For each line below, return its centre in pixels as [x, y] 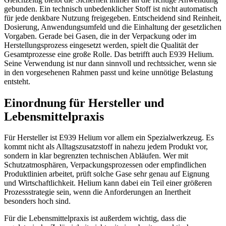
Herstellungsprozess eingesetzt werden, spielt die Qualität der [101, 45]
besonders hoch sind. [37, 201]
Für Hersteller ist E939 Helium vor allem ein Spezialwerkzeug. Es [109, 138]
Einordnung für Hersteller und [84, 103]
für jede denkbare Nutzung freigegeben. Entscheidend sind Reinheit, [113, 18]
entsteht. [17, 81]
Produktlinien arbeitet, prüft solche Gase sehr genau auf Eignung [107, 174]
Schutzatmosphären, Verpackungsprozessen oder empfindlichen [105, 165]
